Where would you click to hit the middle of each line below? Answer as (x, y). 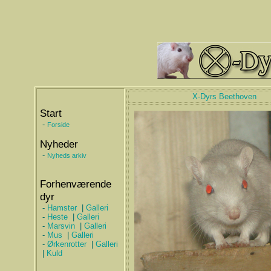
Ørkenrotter (67, 244)
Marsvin (61, 226)
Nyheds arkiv (67, 155)
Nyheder (59, 144)
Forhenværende (75, 184)
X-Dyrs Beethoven (224, 97)
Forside (58, 124)
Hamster (62, 207)
